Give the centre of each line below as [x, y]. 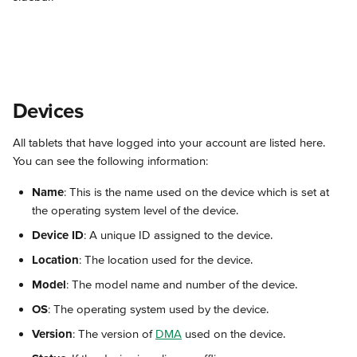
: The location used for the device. [166, 260]
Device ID [58, 235]
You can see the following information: [110, 161]
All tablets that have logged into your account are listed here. [171, 143]
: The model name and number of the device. [182, 284]
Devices [48, 112]
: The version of [114, 334]
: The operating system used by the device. [158, 309]
